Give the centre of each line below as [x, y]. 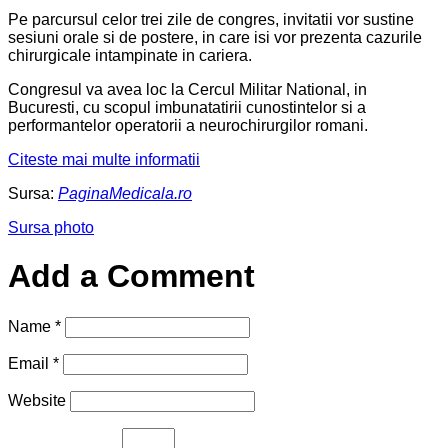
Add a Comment [131, 276]
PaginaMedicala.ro [125, 193]
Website [37, 400]
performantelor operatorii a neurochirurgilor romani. [188, 125]
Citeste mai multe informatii [104, 159]
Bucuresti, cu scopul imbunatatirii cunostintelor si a [187, 107]
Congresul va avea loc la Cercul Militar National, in [187, 89]
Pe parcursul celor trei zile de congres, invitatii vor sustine [211, 19]
